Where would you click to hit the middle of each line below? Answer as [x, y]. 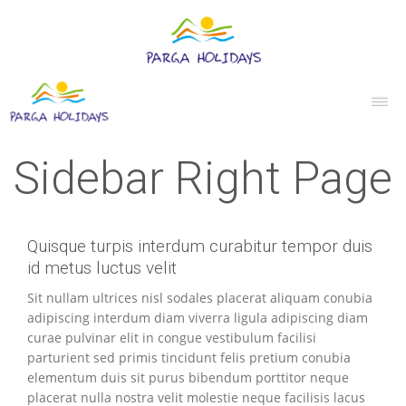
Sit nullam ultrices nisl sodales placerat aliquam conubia [200, 298]
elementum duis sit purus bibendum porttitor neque [188, 377]
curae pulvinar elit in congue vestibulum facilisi [172, 338]
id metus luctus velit [102, 268]
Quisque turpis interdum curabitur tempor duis [200, 246]
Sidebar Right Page [203, 179]
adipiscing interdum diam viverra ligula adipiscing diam [198, 318]
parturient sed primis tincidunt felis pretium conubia [189, 358]
